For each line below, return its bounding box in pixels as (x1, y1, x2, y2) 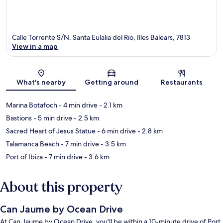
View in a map (12, 42, 58, 51)
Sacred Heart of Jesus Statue (6, 126, 96, 136)
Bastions (6, 113, 32, 123)
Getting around (84, 78, 138, 87)
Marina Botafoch (6, 101, 57, 110)
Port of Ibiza (6, 152, 43, 162)
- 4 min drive (57, 101, 98, 110)
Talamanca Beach (6, 139, 59, 149)
